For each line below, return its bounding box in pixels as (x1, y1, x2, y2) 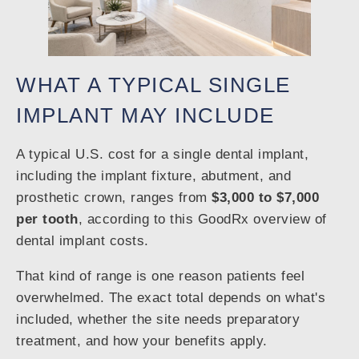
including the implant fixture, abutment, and (16, 168, 291, 184)
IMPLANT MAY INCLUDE (16, 104, 275, 127)
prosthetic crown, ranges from (16, 190, 212, 206)
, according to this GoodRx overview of (78, 212, 327, 228)
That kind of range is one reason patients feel (16, 268, 305, 284)
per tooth (16, 212, 79, 228)
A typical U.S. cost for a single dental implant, (16, 147, 309, 163)
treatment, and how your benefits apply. (16, 333, 268, 349)
